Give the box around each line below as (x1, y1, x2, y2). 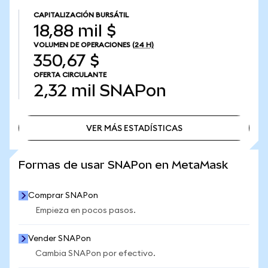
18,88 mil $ (33, 22, 116, 40)
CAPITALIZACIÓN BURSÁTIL (33, 11, 129, 19)
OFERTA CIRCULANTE (33, 71, 106, 78)
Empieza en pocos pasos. (35, 206, 136, 215)
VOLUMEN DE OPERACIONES (33, 41, 130, 48)
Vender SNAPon (28, 234, 91, 243)
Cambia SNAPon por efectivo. (35, 249, 156, 258)
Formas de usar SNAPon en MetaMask (19, 159, 228, 171)
